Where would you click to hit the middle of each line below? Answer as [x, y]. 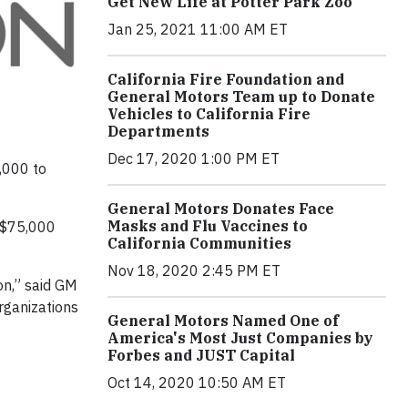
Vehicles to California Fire [209, 114]
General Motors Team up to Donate [241, 97]
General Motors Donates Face [221, 209]
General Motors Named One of [223, 321]
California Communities [199, 244]
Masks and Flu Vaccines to [208, 226]
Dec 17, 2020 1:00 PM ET [194, 159]
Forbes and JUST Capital [201, 356]
